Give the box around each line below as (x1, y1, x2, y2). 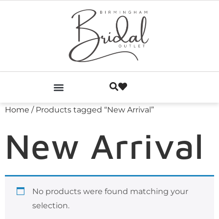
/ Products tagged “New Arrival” (29, 105, 154, 114)
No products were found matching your (32, 187, 188, 196)
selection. (32, 201, 69, 210)
